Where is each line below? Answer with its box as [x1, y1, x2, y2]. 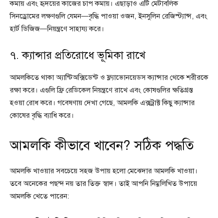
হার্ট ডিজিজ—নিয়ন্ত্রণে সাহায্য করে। [10, 24, 104, 33]
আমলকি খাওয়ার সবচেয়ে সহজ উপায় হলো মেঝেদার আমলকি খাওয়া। [10, 166, 198, 175]
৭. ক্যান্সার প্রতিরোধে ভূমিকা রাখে [10, 48, 145, 62]
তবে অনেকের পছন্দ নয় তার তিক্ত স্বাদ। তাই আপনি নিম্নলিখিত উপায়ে [10, 179, 197, 188]
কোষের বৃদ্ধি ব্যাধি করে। [10, 110, 74, 120]
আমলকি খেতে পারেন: [10, 191, 69, 200]
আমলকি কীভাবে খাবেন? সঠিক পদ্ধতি [10, 137, 194, 154]
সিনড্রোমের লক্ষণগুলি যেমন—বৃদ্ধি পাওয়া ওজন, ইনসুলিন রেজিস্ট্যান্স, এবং [10, 11, 207, 20]
